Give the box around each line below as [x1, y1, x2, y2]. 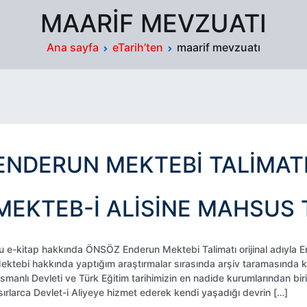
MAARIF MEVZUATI [40, 8, 267, 38]
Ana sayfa [47, 40, 99, 54]
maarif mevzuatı [177, 40, 260, 54]
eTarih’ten [112, 40, 163, 54]
